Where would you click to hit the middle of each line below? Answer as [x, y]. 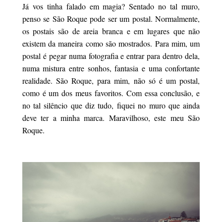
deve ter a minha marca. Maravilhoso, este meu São [111, 118]
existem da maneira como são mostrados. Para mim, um [111, 43]
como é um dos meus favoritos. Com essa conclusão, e [111, 93]
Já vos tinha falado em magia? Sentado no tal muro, [111, 6]
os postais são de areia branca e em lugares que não [111, 31]
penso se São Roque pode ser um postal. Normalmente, [111, 19]
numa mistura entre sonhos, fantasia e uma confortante [111, 68]
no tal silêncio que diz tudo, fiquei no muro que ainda [111, 105]
